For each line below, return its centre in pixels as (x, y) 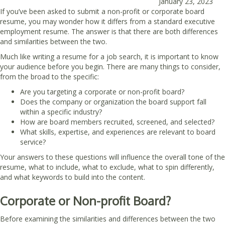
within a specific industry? (61, 111)
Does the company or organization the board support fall (113, 101)
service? (33, 142)
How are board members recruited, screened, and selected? (117, 122)
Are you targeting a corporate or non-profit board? (102, 91)
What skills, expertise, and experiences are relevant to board (118, 132)
